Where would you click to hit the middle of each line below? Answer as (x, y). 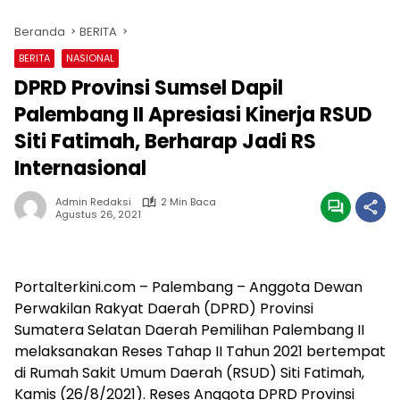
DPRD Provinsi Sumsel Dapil (149, 88)
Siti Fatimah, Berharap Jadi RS (165, 142)
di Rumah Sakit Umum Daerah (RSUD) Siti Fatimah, (189, 373)
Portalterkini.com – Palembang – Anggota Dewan (188, 287)
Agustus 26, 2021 (98, 214)
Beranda (40, 32)
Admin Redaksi (93, 202)
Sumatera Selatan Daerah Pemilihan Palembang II (189, 330)
